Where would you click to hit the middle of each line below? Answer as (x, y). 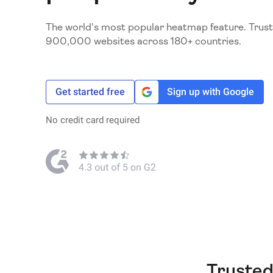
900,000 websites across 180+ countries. (143, 41)
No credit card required (92, 120)
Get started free (90, 91)
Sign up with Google (211, 91)
